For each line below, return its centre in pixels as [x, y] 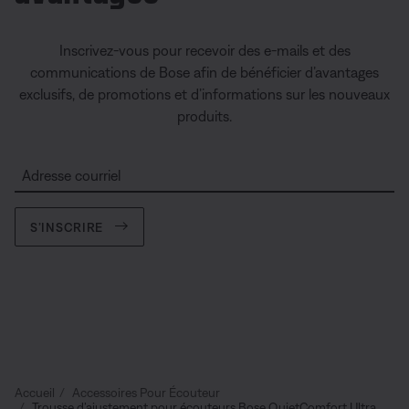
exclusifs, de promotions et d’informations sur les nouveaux [204, 94]
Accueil [35, 393]
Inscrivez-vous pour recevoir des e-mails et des [204, 50]
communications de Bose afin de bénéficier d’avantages [204, 72]
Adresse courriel [71, 175]
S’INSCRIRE [67, 227]
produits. [204, 116]
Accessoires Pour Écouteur [146, 393]
